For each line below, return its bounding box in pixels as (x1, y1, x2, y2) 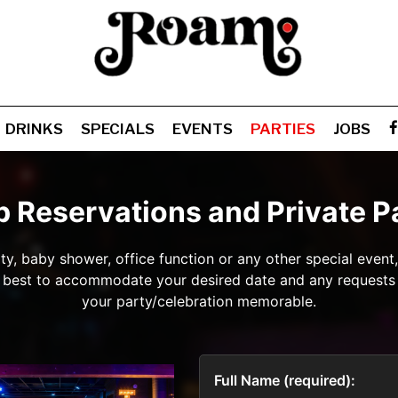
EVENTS (171, 120, 233, 138)
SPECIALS (80, 120, 155, 138)
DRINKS (4, 120, 63, 138)
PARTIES (250, 120, 315, 138)
